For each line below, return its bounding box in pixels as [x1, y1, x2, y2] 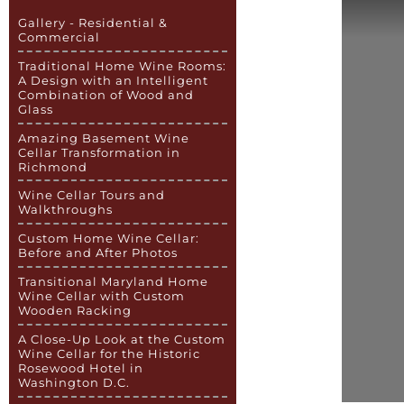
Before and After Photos [18, 245, 179, 261]
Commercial [18, 29, 101, 44]
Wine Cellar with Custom [18, 289, 186, 304]
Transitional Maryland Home [18, 274, 209, 289]
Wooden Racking [18, 303, 133, 318]
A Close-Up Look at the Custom [18, 332, 226, 347]
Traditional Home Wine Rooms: [18, 58, 227, 73]
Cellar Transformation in [18, 144, 181, 160]
